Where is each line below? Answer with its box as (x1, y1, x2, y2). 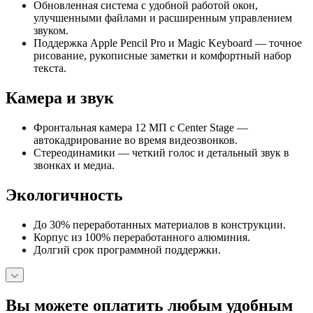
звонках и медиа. (34, 159, 115, 171)
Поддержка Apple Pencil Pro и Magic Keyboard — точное (34, 37, 302, 50)
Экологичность (6, 185, 123, 204)
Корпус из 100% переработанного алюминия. (34, 231, 250, 243)
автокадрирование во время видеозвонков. (34, 133, 238, 146)
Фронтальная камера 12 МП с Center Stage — (34, 121, 248, 133)
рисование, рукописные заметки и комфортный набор (34, 50, 291, 62)
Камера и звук (6, 88, 114, 107)
